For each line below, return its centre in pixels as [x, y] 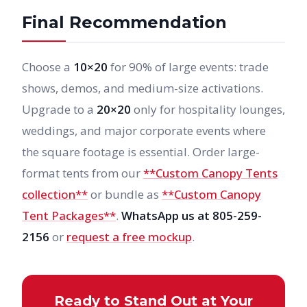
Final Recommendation [124, 22]
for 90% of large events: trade [188, 67]
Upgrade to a [59, 109]
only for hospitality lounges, [208, 109]
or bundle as [125, 194]
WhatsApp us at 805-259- [192, 216]
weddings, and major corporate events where [144, 131]
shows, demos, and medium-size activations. [143, 88]
